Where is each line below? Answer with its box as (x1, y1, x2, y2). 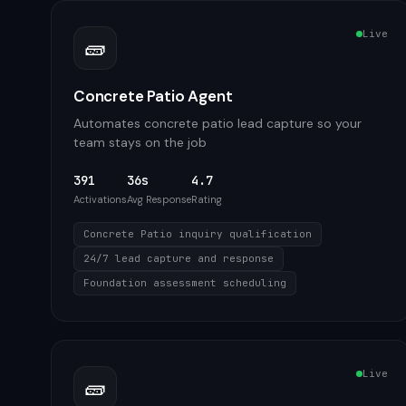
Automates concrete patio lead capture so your (73, 115, 362, 131)
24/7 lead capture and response (83, 252, 274, 265)
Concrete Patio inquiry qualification (83, 227, 312, 240)
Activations (73, 193, 127, 206)
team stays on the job (73, 134, 207, 150)
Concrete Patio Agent (73, 86, 233, 106)
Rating (191, 193, 222, 206)
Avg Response (127, 193, 191, 206)
